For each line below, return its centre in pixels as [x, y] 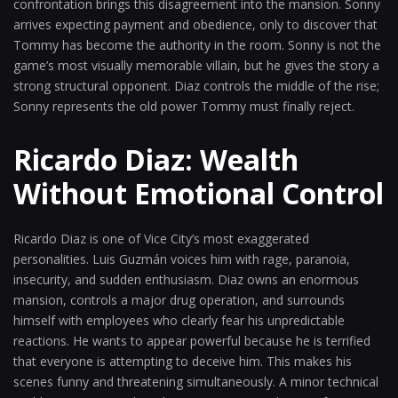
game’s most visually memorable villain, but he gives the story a [196, 65]
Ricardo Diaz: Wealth [156, 159]
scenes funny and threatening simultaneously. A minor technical [196, 382]
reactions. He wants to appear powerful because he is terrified [192, 341]
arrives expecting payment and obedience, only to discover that [195, 24]
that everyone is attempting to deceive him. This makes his [183, 361]
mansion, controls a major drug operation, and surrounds [179, 300]
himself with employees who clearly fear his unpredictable [179, 320]
